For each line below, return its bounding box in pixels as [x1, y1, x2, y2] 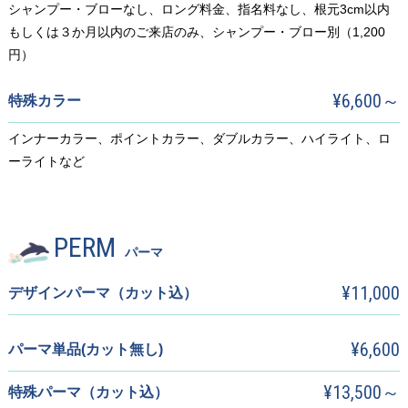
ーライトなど [7, 154, 85, 168]
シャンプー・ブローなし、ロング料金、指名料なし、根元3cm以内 [7, 2, 390, 16]
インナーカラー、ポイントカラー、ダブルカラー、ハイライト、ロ [7, 131, 391, 146]
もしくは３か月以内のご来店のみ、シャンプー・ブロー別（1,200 [7, 25, 385, 39]
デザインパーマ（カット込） [7, 285, 198, 301]
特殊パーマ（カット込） [7, 384, 168, 400]
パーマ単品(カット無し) [7, 342, 163, 357]
